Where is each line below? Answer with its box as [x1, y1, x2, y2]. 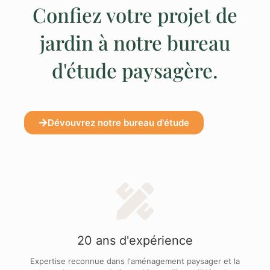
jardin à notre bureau [40, 29, 230, 56]
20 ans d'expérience [77, 233, 193, 248]
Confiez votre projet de [33, 1, 237, 28]
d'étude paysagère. [52, 57, 218, 84]
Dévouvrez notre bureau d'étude [48, 117, 189, 129]
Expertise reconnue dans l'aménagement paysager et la [30, 256, 240, 266]
